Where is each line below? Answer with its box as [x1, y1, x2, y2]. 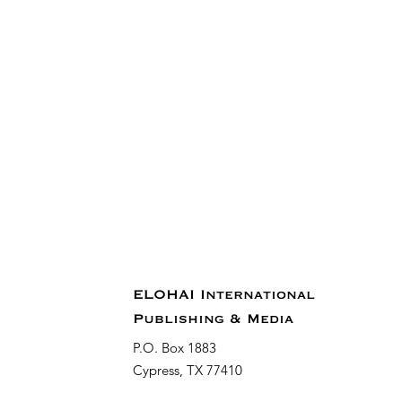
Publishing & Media [133, 313, 293, 325]
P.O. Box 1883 [133, 338, 216, 356]
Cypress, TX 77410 [133, 361, 242, 379]
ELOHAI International [133, 289, 315, 301]
